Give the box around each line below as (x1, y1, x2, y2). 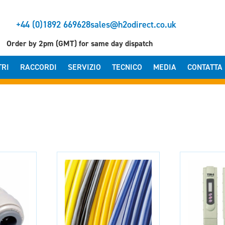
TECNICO (111, 62, 142, 72)
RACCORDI (20, 62, 57, 72)
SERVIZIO (67, 62, 101, 72)
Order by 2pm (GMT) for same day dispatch (7, 38, 153, 49)
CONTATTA (187, 62, 222, 72)
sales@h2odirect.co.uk (90, 19, 177, 31)
